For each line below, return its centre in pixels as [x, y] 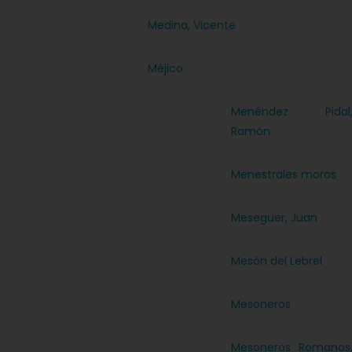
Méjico [166, 68]
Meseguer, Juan [274, 218]
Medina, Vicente [192, 25]
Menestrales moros [283, 174]
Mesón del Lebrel [276, 261]
